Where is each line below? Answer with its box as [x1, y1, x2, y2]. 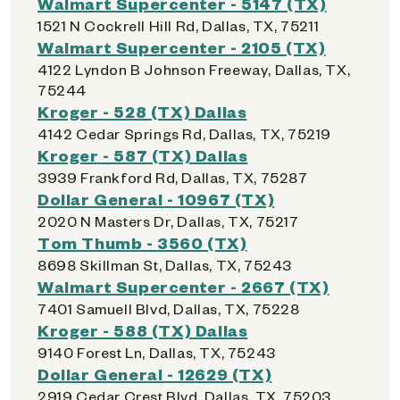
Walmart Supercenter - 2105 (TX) [37, 37, 326, 57]
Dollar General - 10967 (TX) [37, 188, 275, 209]
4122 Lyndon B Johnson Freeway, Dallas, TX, [37, 60, 351, 79]
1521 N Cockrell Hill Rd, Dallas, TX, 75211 [37, 16, 320, 35]
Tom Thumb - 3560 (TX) [37, 232, 247, 253]
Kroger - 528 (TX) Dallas [37, 101, 247, 121]
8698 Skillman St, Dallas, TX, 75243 [37, 255, 292, 274]
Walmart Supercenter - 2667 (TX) [37, 276, 329, 296]
